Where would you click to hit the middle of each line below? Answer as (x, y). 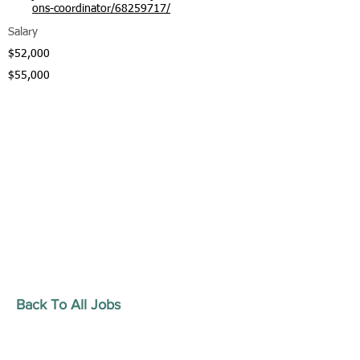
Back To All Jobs (68, 305)
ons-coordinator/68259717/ (101, 9)
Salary (23, 32)
